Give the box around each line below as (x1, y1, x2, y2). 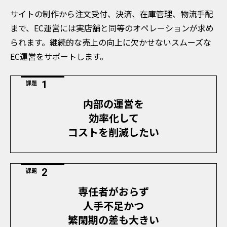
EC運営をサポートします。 (10, 50, 108, 63)
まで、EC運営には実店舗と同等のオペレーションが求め (10, 22, 214, 34)
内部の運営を (83, 96, 144, 111)
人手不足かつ (83, 198, 144, 213)
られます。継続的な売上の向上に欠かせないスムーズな (10, 36, 211, 49)
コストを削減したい (68, 124, 159, 139)
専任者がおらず (78, 183, 149, 199)
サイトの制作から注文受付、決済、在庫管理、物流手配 (10, 8, 213, 20)
